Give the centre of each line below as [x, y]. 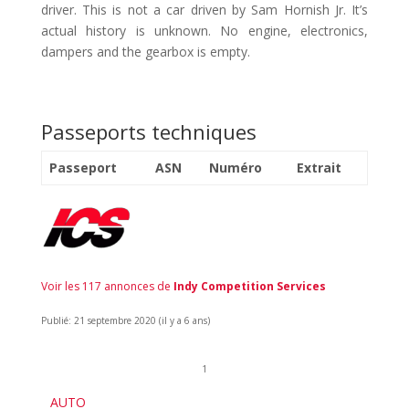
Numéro [236, 167]
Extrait [319, 167]
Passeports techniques [148, 131]
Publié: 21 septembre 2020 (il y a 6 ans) [125, 320]
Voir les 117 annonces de [107, 286]
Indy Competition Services [249, 286]
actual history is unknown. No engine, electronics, [204, 30]
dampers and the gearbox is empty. [145, 51]
